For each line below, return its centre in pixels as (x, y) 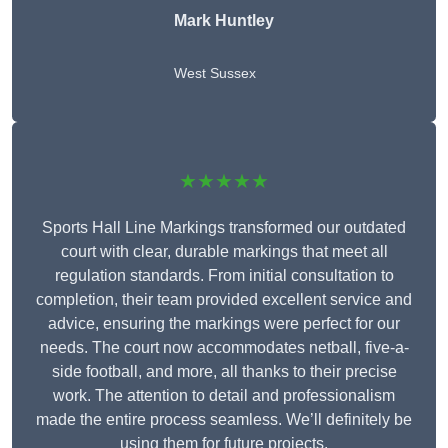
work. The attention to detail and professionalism (224, 396)
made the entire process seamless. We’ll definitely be (224, 420)
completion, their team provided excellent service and (224, 300)
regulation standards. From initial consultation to (224, 276)
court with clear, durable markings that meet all (224, 252)
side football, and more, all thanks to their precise (224, 372)
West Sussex (215, 73)
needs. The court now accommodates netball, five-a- (224, 348)
